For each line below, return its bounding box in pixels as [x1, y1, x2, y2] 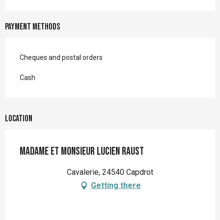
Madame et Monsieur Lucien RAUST [20, 145, 144, 159]
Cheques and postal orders [20, 54, 103, 62]
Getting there [91, 181, 141, 191]
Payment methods [5, 22, 60, 32]
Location [5, 113, 32, 124]
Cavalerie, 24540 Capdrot [67, 167, 153, 177]
